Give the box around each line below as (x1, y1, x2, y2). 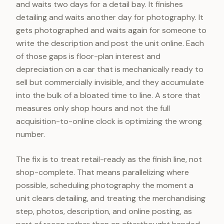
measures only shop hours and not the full (16, 103, 170, 113)
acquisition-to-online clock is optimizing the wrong (16, 116, 202, 126)
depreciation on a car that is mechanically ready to (16, 64, 203, 74)
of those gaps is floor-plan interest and (16, 51, 160, 61)
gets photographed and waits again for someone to (16, 25, 206, 35)
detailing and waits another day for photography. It (16, 12, 203, 22)
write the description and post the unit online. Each (16, 38, 204, 48)
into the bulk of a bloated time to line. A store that (16, 90, 200, 100)
